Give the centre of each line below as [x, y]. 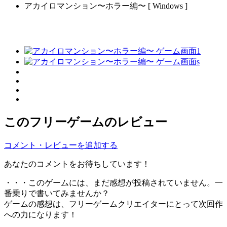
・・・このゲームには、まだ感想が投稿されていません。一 [113, 182]
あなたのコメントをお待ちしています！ [77, 164]
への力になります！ [41, 214]
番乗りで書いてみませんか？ [57, 193]
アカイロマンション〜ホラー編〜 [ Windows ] [106, 6]
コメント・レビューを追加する [61, 145]
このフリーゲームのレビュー [86, 122]
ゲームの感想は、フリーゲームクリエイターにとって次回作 [113, 204]
